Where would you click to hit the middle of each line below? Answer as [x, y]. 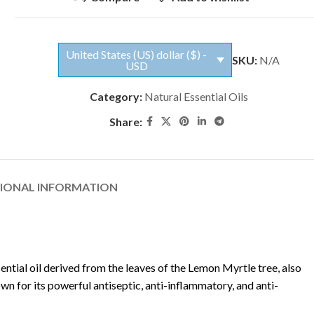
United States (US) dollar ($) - [137, 55]
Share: [126, 122]
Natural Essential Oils [197, 97]
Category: [116, 97]
